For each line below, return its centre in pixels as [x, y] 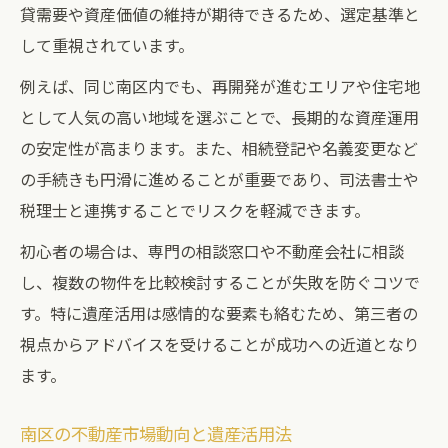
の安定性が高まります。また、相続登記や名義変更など [219, 148]
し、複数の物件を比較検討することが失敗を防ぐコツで [220, 282]
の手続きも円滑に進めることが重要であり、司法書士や [219, 179]
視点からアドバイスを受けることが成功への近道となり [220, 344]
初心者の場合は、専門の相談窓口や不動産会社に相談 [212, 251]
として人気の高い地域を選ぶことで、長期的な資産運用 [219, 117]
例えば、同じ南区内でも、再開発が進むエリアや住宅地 [220, 86]
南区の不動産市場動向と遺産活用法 [156, 433]
